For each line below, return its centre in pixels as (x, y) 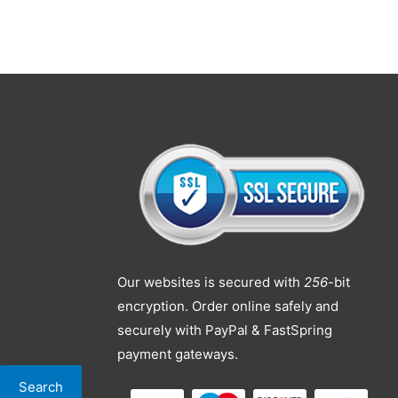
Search (41, 386)
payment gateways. (178, 354)
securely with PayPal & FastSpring (225, 330)
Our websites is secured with (211, 283)
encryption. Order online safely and (228, 306)
